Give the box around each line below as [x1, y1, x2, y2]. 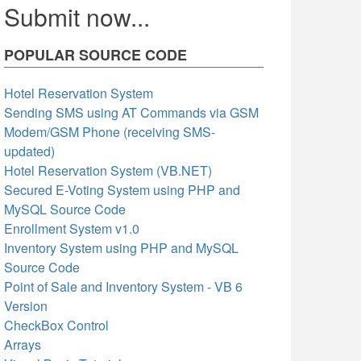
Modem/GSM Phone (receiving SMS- [4, 122, 215, 141]
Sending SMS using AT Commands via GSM [4, 103, 259, 122]
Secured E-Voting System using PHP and [4, 180, 240, 199]
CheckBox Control [4, 316, 109, 334]
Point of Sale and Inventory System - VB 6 [4, 277, 243, 296]
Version [4, 297, 48, 315]
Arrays [4, 335, 41, 354]
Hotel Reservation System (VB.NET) [4, 161, 212, 180]
